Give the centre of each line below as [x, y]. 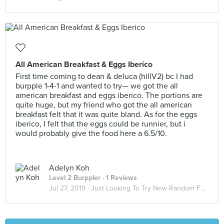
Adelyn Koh [69, 168]
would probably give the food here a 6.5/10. [91, 133]
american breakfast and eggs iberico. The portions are [109, 95]
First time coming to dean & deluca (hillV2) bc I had [104, 76]
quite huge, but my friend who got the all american [104, 105]
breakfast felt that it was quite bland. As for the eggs [106, 114]
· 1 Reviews [119, 178]
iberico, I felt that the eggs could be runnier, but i [100, 124]
